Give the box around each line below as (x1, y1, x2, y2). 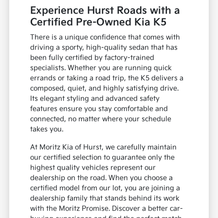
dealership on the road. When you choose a (30, 174, 173, 182)
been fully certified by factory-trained (30, 54, 155, 62)
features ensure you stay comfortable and (30, 105, 168, 113)
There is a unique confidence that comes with (30, 33, 181, 42)
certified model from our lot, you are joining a (30, 184, 181, 193)
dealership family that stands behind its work (30, 194, 180, 203)
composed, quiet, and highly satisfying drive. (30, 84, 179, 93)
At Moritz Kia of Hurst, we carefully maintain (30, 143, 177, 152)
